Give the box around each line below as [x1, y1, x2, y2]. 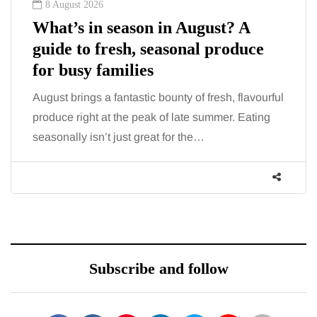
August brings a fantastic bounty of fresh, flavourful [33, 91, 284, 104]
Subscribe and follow [88, 260, 229, 278]
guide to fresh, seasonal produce [33, 40, 264, 59]
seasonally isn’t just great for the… [33, 131, 204, 144]
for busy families [33, 61, 154, 80]
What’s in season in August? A [33, 18, 250, 38]
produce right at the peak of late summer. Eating [33, 111, 270, 124]
